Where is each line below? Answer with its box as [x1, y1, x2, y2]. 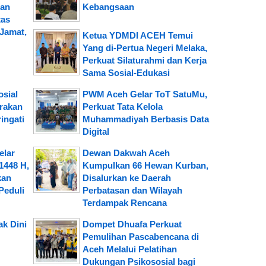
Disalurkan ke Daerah [82, 172, 171, 183]
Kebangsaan [82, 1, 134, 12]
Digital [82, 126, 109, 137]
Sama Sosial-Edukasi [82, 67, 170, 78]
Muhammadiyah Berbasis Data [82, 113, 209, 124]
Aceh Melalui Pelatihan [82, 243, 177, 254]
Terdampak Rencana [82, 197, 167, 208]
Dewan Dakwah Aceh [82, 147, 170, 158]
